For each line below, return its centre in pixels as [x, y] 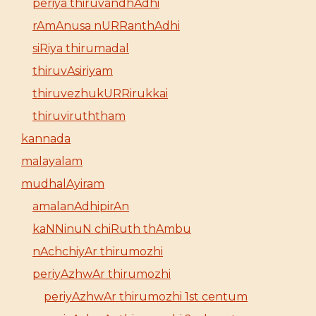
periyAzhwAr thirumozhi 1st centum [146, 296]
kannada [46, 138]
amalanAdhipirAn [81, 206]
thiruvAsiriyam [73, 71]
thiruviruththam [79, 116]
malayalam [52, 161]
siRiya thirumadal [81, 48]
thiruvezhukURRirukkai [100, 93]
